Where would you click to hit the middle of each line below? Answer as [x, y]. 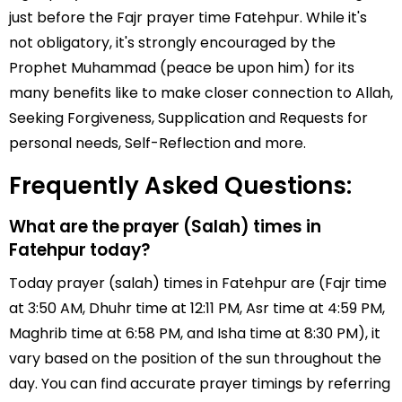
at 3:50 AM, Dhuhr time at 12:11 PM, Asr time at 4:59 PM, [197, 308]
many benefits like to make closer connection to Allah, [201, 93]
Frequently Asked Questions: [180, 186]
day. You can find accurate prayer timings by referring [200, 384]
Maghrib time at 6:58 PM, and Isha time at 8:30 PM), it [195, 333]
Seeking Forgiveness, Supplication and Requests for [188, 118]
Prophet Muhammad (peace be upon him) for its [182, 68]
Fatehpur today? [79, 250]
